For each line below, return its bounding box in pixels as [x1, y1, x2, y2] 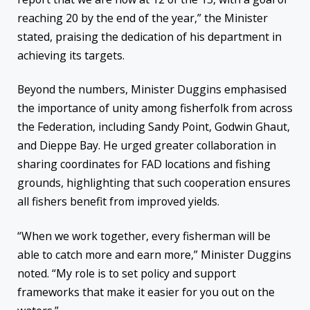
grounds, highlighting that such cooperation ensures [17, 175, 291, 191]
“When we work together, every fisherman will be [17, 228, 271, 244]
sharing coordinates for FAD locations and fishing [17, 156, 271, 172]
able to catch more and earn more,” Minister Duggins [17, 246, 291, 262]
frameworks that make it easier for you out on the [17, 284, 275, 300]
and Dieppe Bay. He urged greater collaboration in [17, 138, 276, 154]
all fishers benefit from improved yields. [17, 194, 219, 210]
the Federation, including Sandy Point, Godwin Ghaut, [17, 119, 290, 135]
